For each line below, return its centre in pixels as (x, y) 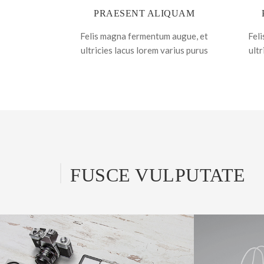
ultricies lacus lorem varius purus (144, 50)
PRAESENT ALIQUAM (144, 13)
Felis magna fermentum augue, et (144, 36)
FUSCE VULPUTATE (158, 175)
